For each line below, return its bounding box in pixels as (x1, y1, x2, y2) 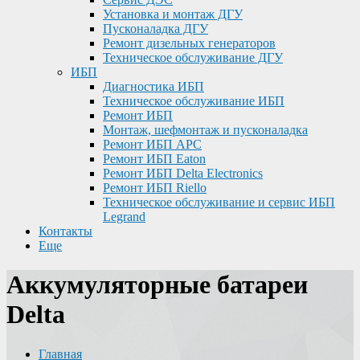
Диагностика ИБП (103, 80, 204, 93)
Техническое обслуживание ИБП (103, 94, 284, 108)
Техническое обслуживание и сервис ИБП (103, 195, 335, 209)
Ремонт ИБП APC (103, 137, 202, 151)
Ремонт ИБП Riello (103, 181, 207, 194)
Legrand (103, 210, 145, 223)
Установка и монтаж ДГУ (103, 7, 243, 21)
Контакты (39, 224, 92, 238)
